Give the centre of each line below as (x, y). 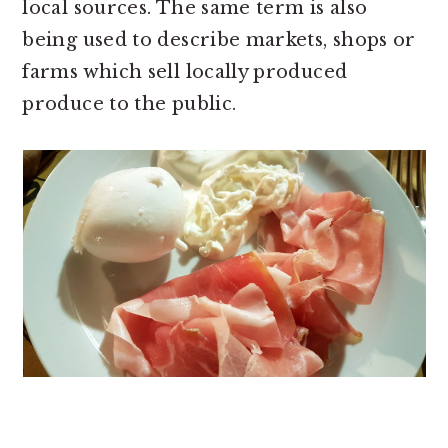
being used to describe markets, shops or (219, 40)
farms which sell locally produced (185, 72)
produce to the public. (135, 104)
